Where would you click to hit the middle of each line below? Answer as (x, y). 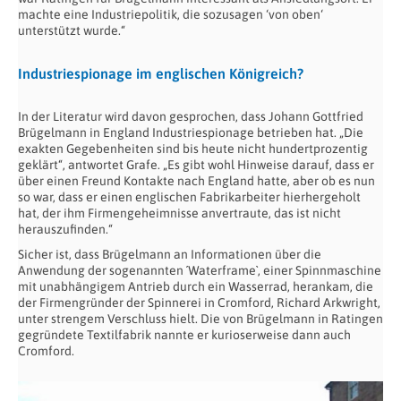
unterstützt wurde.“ (72, 30)
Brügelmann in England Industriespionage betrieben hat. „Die (191, 132)
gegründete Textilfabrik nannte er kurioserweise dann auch (184, 334)
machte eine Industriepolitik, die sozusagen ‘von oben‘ (171, 14)
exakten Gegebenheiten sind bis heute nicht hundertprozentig (193, 148)
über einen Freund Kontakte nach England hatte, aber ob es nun (196, 180)
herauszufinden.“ (65, 229)
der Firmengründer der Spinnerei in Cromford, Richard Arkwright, (199, 302)
